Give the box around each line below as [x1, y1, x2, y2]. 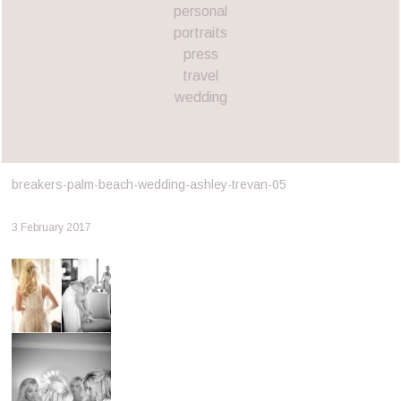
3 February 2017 [11, 220, 91, 234]
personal [174, 3, 227, 19]
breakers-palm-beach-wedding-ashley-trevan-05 [11, 176, 286, 192]
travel [183, 67, 218, 83]
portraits [174, 24, 227, 40]
